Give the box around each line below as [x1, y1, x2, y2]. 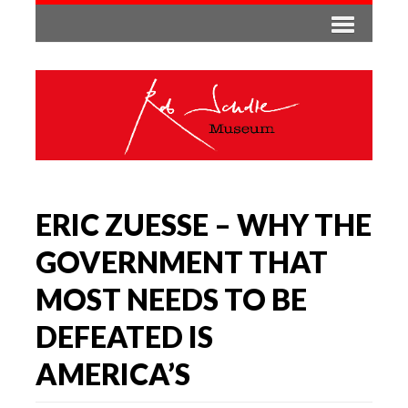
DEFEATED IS [36, 318, 213, 354]
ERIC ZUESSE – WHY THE [36, 206, 372, 242]
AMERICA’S [36, 355, 190, 392]
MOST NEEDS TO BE [36, 280, 307, 317]
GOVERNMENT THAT [36, 243, 328, 280]
